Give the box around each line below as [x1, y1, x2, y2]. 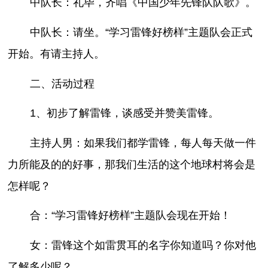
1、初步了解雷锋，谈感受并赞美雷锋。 [29, 107, 219, 120]
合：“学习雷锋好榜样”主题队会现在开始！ [29, 209, 231, 222]
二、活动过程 [29, 77, 95, 90]
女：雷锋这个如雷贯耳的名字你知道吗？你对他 [29, 239, 256, 251]
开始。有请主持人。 [8, 48, 105, 60]
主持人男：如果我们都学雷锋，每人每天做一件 [29, 136, 256, 149]
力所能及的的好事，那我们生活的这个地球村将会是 [8, 158, 256, 170]
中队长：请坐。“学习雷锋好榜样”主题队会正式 [29, 26, 252, 39]
